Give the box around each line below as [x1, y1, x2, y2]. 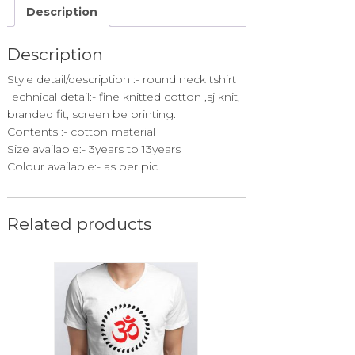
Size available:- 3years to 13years [6, 142, 181, 157]
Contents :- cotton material [6, 124, 155, 139]
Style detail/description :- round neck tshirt [6, 72, 236, 87]
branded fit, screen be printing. [6, 107, 176, 122]
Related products [6, 214, 151, 235]
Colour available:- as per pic [6, 159, 158, 174]
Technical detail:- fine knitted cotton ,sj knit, [6, 90, 240, 105]
